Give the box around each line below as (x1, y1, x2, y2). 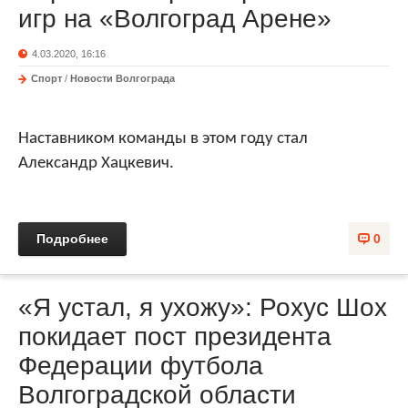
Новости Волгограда (70, 73, 175, 84)
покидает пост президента (18, 321, 331, 351)
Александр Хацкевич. (18, 155, 178, 172)
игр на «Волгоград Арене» (18, 5, 331, 33)
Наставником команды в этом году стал (18, 130, 308, 148)
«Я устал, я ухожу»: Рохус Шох (18, 292, 387, 321)
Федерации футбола (18, 351, 263, 380)
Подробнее (36, 230, 108, 246)
